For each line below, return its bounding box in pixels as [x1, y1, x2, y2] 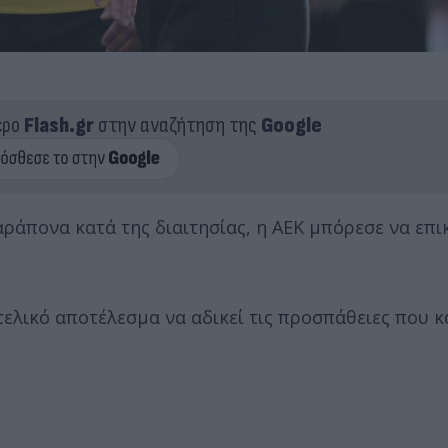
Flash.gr [23, 111, 94, 139]
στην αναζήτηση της [93, 111, 261, 139]
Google [260, 111, 322, 139]
